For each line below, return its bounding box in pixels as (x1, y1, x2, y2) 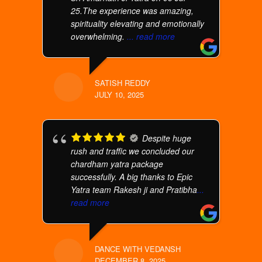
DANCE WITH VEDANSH (95, 243, 181, 254)
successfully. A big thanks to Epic (71, 171, 193, 182)
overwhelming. (71, 30, 127, 42)
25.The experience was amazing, (71, 5, 194, 16)
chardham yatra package (71, 158, 164, 170)
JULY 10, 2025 (95, 89, 144, 100)
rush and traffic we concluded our (71, 145, 195, 157)
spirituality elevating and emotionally (71, 18, 205, 29)
